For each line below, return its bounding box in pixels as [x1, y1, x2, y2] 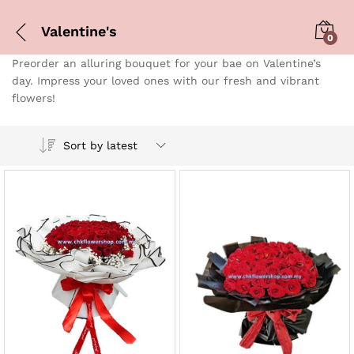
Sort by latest [62, 138, 137, 152]
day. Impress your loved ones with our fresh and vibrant [12, 74, 319, 87]
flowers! [12, 92, 55, 104]
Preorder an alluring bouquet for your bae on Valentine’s [12, 57, 321, 70]
